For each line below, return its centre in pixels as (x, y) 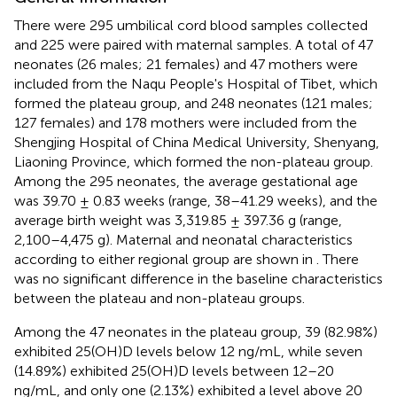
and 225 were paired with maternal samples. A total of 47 (194, 44)
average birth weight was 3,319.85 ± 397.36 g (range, (178, 220)
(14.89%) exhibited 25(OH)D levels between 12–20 (174, 370)
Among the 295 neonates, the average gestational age (186, 181)
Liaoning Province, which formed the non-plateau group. (194, 161)
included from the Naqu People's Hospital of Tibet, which (196, 83)
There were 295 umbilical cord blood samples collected (191, 25)
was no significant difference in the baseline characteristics (198, 278)
